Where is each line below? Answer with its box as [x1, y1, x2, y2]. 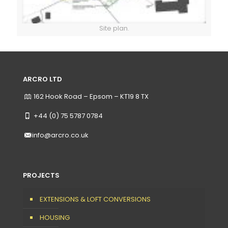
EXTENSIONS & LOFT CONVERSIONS [40, 194, 151, 204]
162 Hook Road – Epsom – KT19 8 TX [32, 91, 149, 101]
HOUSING [40, 212, 70, 222]
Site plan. [99, 23, 129, 34]
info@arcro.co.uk [32, 130, 89, 140]
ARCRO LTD [23, 74, 62, 84]
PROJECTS [23, 170, 60, 180]
